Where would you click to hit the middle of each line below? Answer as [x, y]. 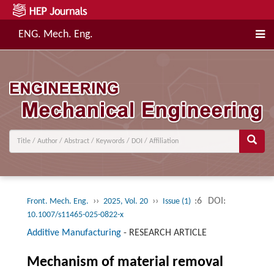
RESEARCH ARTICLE [168, 233]
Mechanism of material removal [125, 263]
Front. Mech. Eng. [57, 202]
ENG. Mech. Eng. [56, 35]
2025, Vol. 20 [125, 202]
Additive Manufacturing [74, 233]
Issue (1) [177, 202]
